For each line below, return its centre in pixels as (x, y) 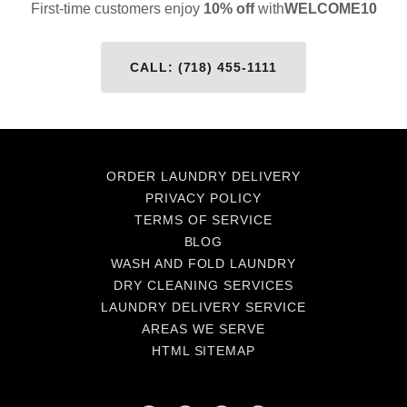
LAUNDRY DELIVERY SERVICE (203, 307)
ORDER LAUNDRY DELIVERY (203, 176)
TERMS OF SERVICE (203, 220)
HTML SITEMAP (203, 351)
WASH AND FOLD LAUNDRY (203, 263)
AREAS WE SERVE (203, 329)
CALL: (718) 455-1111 (203, 67)
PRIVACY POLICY (203, 198)
